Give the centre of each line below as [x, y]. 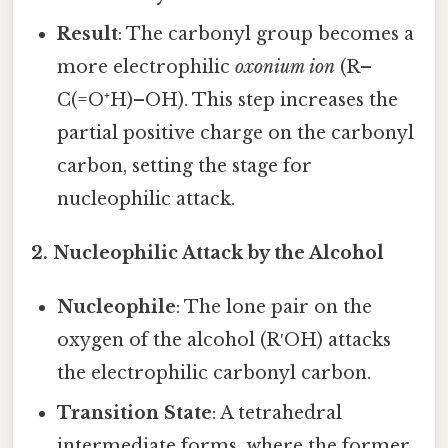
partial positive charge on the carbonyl [236, 133]
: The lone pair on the [274, 307]
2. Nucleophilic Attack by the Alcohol [207, 253]
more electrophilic [146, 67]
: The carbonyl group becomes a [266, 34]
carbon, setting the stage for [185, 166]
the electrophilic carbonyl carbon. [214, 373]
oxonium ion [285, 67]
